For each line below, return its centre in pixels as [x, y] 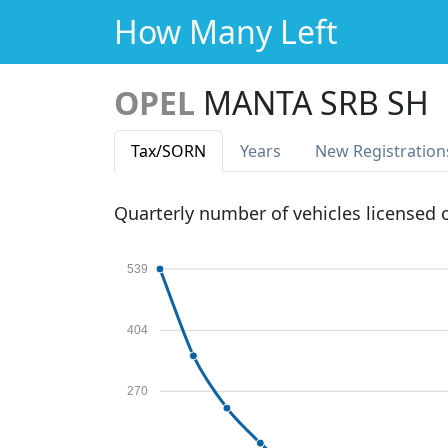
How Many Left [226, 31]
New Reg [348, 151]
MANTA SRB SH [316, 102]
